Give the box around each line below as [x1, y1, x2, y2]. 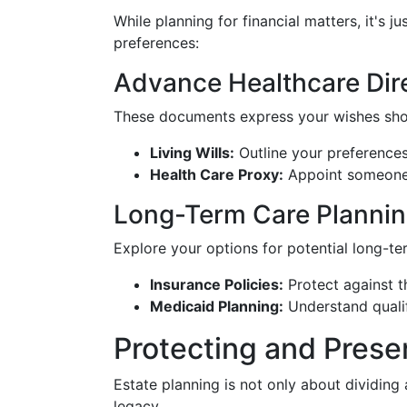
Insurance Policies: [150, 275, 283, 293]
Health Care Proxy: [150, 165, 283, 184]
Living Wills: [150, 144, 234, 162]
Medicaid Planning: [150, 297, 283, 315]
